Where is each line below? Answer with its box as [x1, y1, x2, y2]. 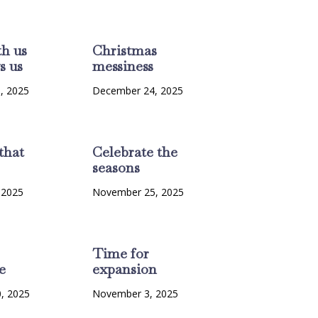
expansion [92, 260, 157, 279]
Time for [92, 244, 149, 263]
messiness [92, 57, 153, 76]
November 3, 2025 [92, 287, 178, 301]
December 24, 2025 [92, 84, 183, 98]
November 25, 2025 [92, 185, 184, 199]
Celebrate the [92, 143, 177, 162]
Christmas [92, 41, 157, 60]
